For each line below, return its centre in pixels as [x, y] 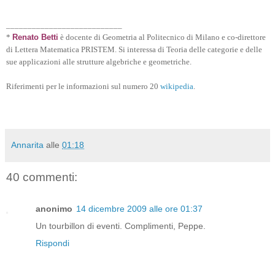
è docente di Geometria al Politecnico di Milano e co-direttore [162, 37]
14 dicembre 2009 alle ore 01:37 [139, 209]
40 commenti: [42, 177]
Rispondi [52, 243]
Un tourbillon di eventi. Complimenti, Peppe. [121, 226]
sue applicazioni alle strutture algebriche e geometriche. [99, 61]
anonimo [54, 209]
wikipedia [177, 86]
